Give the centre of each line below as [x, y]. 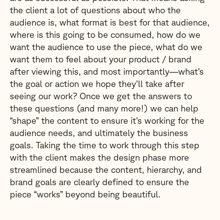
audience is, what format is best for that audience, [110, 22]
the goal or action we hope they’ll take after [97, 83]
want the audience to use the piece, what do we [106, 47]
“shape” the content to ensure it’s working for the [107, 120]
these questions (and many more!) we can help [104, 108]
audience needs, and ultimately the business [99, 133]
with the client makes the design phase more [99, 157]
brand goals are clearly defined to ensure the [99, 182]
